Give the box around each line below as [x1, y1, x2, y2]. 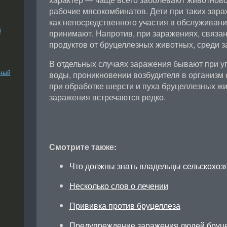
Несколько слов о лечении [69, 180, 168, 192]
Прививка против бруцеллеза [69, 200, 180, 211]
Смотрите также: [49, 141, 117, 153]
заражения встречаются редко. [49, 91, 166, 103]
